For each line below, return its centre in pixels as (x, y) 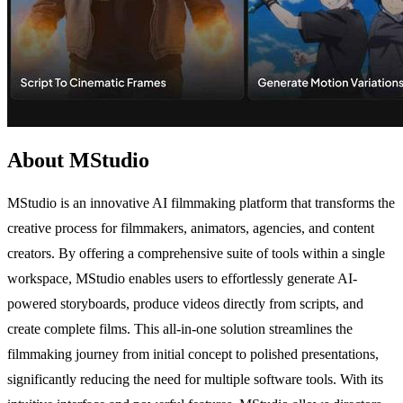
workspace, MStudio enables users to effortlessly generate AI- (182, 278)
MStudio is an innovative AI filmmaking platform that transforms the (201, 202)
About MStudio (78, 160)
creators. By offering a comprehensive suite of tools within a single (196, 253)
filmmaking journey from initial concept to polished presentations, (193, 354)
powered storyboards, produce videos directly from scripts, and (185, 303)
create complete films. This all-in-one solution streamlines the (180, 328)
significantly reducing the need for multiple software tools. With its (195, 379)
